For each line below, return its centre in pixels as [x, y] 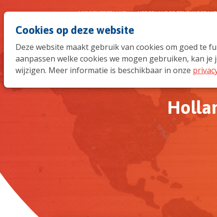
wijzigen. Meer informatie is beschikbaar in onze [104, 70]
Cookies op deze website [75, 30]
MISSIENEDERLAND [103, 13]
